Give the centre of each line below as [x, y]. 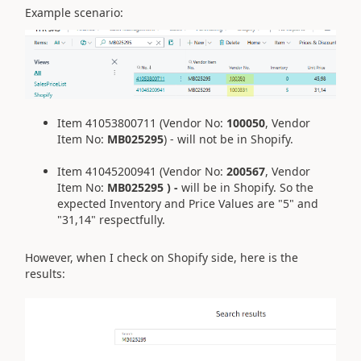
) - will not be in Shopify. [228, 139]
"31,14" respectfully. [111, 219]
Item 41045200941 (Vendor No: [142, 171]
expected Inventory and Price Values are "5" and [188, 203]
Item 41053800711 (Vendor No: [142, 122]
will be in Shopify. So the [247, 187]
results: [45, 273]
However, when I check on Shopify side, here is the [162, 257]
